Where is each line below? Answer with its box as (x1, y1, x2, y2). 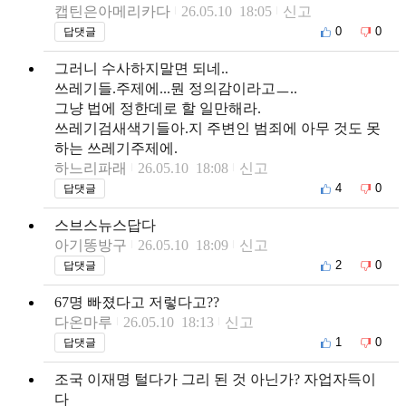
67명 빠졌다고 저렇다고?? (54, 294, 219, 310)
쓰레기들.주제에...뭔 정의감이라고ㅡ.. (54, 80, 297, 96)
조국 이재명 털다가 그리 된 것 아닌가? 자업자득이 (54, 371, 376, 387)
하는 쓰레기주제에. (54, 140, 178, 156)
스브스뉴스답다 (54, 217, 156, 233)
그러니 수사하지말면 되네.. (54, 60, 228, 76)
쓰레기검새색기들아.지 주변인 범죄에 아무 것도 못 (54, 120, 381, 136)
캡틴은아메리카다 (54, 3, 170, 19)
